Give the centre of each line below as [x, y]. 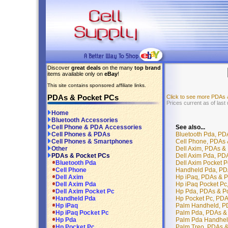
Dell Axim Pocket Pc [85, 192]
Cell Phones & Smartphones [92, 142]
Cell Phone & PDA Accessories [97, 127]
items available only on [76, 74]
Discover [59, 68]
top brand [148, 68]
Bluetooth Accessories [85, 120]
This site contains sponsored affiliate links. [97, 85]
